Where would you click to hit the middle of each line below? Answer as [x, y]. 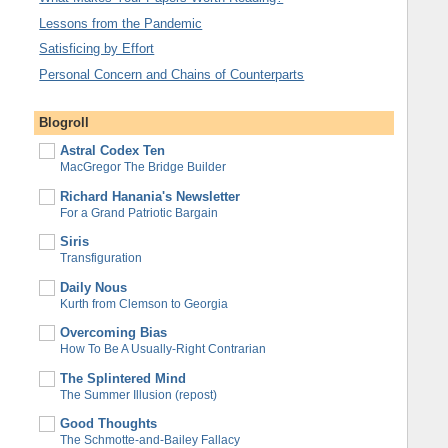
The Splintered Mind [123, 378]
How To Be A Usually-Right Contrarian [163, 349]
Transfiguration [101, 258]
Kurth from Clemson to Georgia [144, 303]
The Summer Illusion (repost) [139, 394]
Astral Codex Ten [113, 151]
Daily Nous [94, 287]
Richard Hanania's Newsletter [150, 196]
